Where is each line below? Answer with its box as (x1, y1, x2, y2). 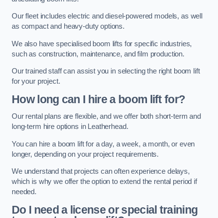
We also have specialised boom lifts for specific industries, (12, 39, 192, 48)
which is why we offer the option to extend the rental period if (12, 178, 197, 186)
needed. (12, 188, 36, 196)
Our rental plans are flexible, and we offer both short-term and (12, 112, 201, 121)
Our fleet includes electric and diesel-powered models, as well (12, 12, 202, 20)
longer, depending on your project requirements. (12, 150, 159, 158)
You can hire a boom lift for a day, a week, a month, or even (12, 140, 195, 148)
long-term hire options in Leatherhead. (12, 123, 128, 131)
